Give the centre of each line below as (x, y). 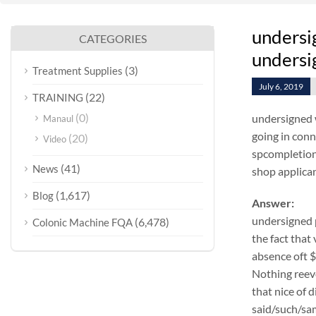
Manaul (58, 119)
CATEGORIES (113, 38)
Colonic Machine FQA (83, 222)
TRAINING (58, 97)
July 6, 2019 (281, 86)
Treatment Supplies (78, 71)
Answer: (273, 203)
